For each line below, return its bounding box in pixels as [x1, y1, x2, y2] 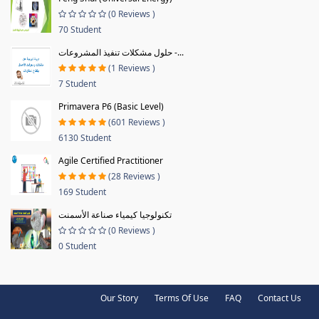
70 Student [58, 23, 101, 36]
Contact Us [258, 291, 301, 304]
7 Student [58, 77, 96, 90]
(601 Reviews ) [108, 115, 165, 128]
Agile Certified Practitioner [58, 154, 163, 167]
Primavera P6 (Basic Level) [58, 100, 164, 113]
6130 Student [58, 131, 111, 144]
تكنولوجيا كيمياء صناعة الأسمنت [58, 208, 172, 221]
